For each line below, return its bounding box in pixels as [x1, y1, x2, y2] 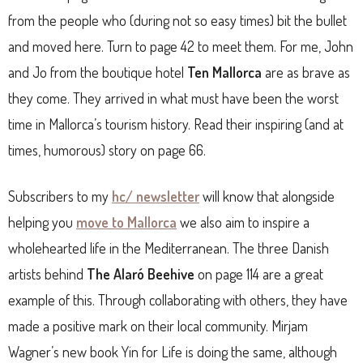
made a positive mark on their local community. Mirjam [8, 316, 308, 335]
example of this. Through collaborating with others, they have [8, 290, 348, 309]
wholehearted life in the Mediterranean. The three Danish [8, 238, 329, 257]
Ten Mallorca [187, 62, 262, 81]
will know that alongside [199, 186, 335, 205]
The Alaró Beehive [87, 264, 194, 283]
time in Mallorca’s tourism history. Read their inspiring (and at [8, 114, 344, 133]
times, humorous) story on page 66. [8, 140, 206, 159]
